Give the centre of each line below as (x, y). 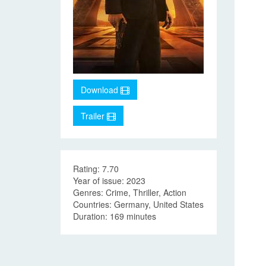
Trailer (94, 116)
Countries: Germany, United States (138, 204)
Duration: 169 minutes (115, 216)
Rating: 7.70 (96, 169)
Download (101, 90)
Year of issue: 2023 (109, 180)
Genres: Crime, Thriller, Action (130, 192)
